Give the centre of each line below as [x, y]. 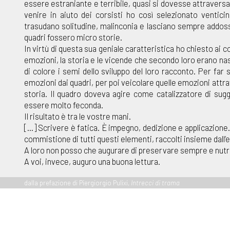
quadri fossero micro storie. [73, 37]
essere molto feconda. [64, 105]
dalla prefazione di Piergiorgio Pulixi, [78, 183]
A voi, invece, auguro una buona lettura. [92, 161]
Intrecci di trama [155, 183]
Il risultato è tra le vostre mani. [78, 116]
